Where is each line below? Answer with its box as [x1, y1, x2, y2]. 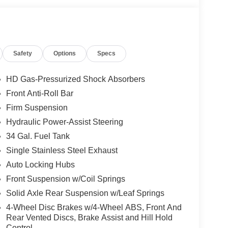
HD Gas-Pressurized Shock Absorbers [6, 75, 145, 84]
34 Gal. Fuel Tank [6, 132, 70, 141]
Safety [13, 50, 33, 58]
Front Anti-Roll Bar [6, 89, 73, 98]
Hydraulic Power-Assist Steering [6, 118, 123, 127]
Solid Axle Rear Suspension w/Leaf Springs [6, 189, 164, 198]
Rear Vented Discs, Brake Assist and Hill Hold [6, 213, 173, 222]
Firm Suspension [6, 103, 68, 112]
